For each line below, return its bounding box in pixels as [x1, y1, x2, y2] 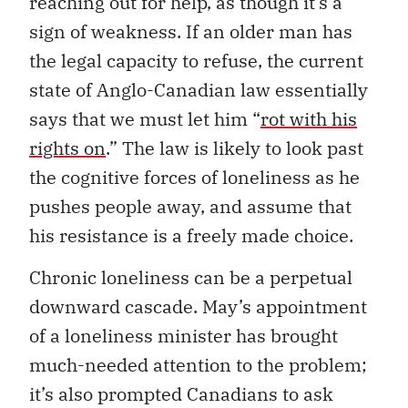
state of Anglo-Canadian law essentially [29, 76, 368, 102]
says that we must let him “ [29, 106, 260, 131]
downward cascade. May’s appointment [29, 294, 367, 319]
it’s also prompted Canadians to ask [29, 382, 333, 406]
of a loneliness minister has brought [29, 323, 338, 348]
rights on [29, 135, 106, 160]
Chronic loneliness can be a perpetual [29, 265, 352, 290]
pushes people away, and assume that [29, 193, 352, 219]
